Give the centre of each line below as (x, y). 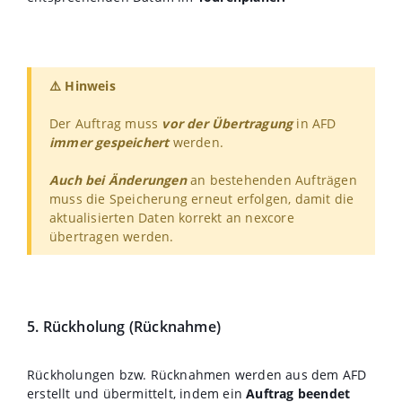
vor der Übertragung (227, 123)
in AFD (315, 123)
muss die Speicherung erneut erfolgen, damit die (202, 198)
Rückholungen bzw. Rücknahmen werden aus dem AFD (197, 374)
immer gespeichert (109, 142)
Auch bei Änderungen (118, 179)
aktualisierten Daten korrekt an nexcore (172, 217)
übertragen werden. (112, 236)
